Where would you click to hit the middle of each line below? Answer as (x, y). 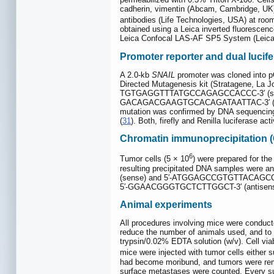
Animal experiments (166, 204)
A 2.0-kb (136, 75)
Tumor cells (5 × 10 (154, 159)
